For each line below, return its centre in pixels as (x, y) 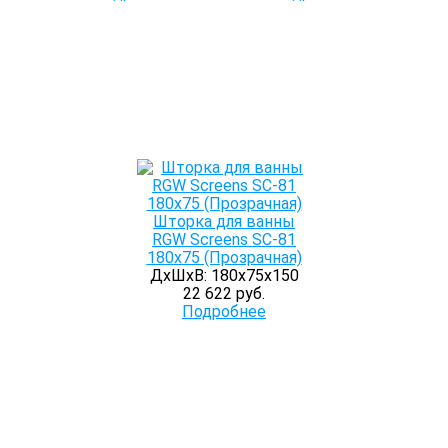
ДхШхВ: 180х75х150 (224, 275)
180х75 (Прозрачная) (224, 257)
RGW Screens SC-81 (224, 239)
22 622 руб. (224, 293)
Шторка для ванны (224, 221)
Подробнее (224, 311)
